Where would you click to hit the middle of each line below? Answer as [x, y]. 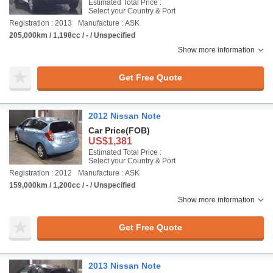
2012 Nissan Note [125, 116]
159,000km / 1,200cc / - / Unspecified [72, 185]
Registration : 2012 [41, 173]
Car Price [107, 130]
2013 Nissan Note [125, 266]
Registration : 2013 [41, 23]
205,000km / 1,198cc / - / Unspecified [72, 35]
